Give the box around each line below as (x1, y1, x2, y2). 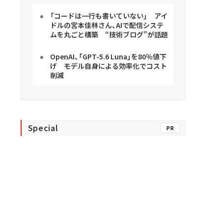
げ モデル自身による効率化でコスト (50, 61, 167, 71)
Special (27, 122, 58, 134)
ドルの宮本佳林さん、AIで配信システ (50, 20, 164, 30)
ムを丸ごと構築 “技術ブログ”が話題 (50, 29, 168, 40)
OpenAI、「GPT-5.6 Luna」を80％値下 (50, 52, 166, 62)
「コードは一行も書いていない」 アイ (50, 11, 167, 21)
